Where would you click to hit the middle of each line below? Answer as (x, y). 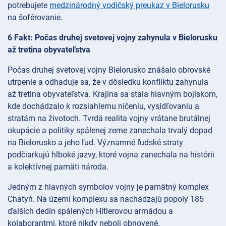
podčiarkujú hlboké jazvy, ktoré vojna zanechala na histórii (111, 155)
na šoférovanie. (35, 18)
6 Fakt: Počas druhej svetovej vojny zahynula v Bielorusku (112, 38)
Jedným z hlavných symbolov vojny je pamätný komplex (108, 187)
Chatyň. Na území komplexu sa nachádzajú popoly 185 (106, 199)
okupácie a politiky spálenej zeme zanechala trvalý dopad (110, 131)
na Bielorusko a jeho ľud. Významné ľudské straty (95, 143)
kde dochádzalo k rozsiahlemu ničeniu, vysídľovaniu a (103, 106)
